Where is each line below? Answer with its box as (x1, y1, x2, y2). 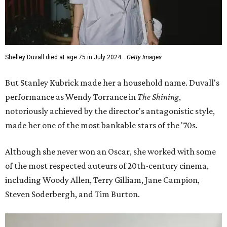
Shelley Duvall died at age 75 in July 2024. (5, 54, 123, 61)
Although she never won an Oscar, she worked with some (5, 146, 216, 157)
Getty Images (127, 54, 162, 61)
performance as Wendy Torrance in (5, 92, 137, 102)
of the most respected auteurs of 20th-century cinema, (5, 161, 209, 171)
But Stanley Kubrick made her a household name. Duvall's (5, 78, 219, 88)
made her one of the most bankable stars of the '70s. (5, 120, 198, 131)
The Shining (137, 92, 179, 102)
